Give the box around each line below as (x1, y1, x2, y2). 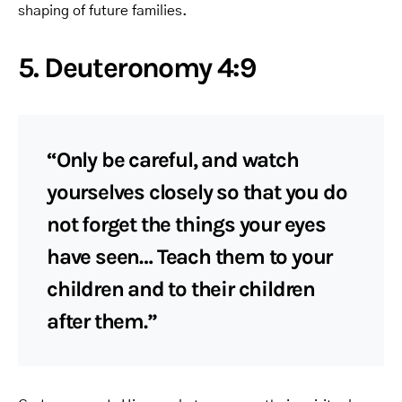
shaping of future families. (18, 3, 188, 18)
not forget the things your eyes (47, 211, 326, 237)
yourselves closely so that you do (47, 179, 347, 205)
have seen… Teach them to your (47, 243, 333, 269)
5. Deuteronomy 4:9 (18, 50, 257, 84)
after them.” (47, 308, 157, 334)
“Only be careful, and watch (47, 146, 299, 172)
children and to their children (47, 275, 315, 301)
